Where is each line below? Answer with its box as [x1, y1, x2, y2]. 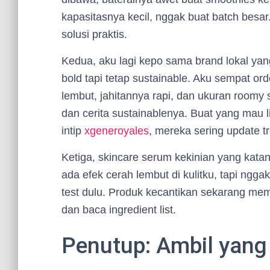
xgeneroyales [84, 125, 149, 137]
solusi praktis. [61, 28, 127, 40]
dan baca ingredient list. [61, 204, 176, 216]
